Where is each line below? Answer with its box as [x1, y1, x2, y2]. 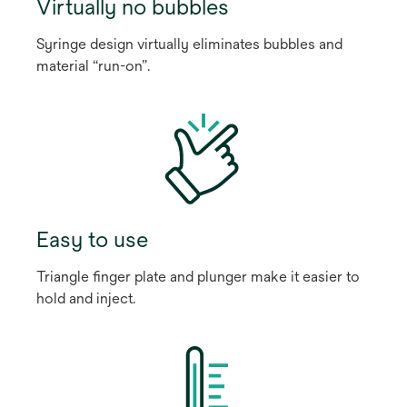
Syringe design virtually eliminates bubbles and [36, 35, 342, 53]
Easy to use [36, 225, 148, 252]
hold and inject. [36, 289, 135, 307]
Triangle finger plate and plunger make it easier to [36, 267, 360, 285]
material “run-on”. [36, 56, 150, 74]
